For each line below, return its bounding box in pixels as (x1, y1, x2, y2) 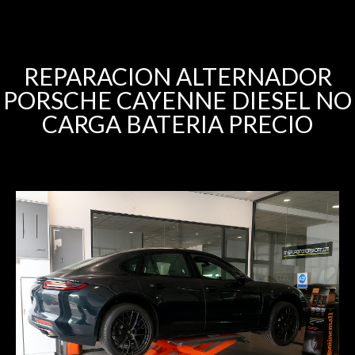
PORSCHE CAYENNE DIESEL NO (3, 86, 352, 114)
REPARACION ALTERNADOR (23, 62, 332, 90)
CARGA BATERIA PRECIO (42, 109, 313, 138)
